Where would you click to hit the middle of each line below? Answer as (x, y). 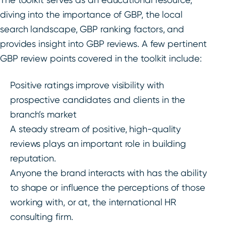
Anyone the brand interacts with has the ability (108, 173)
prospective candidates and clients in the (98, 100)
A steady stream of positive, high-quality (96, 129)
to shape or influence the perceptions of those (108, 188)
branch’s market (43, 115)
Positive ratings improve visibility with (87, 85)
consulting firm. (42, 217)
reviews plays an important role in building (98, 144)
